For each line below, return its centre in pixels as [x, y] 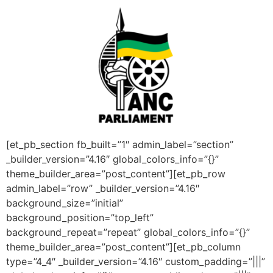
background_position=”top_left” [80, 217]
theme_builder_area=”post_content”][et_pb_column [123, 246]
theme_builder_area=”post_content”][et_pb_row [116, 173]
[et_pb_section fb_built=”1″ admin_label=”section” [120, 144]
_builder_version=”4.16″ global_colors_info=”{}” [112, 159]
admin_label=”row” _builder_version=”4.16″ [103, 188]
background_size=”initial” [65, 203]
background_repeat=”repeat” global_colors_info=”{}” [128, 232]
